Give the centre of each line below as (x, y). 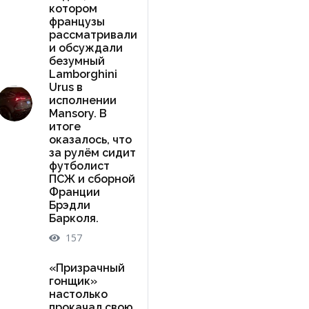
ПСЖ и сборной (92, 179)
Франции (74, 192)
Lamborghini (83, 74)
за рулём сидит (92, 152)
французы (77, 21)
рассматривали (93, 34)
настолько (78, 294)
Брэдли (69, 205)
